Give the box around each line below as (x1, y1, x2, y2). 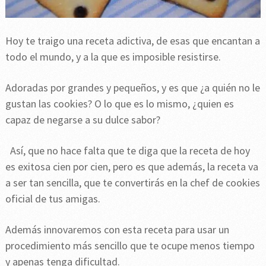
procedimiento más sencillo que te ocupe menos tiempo (5, 239, 255, 253)
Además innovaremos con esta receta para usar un (5, 223, 229, 237)
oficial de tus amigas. (5, 192, 100, 206)
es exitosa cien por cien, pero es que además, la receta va (5, 160, 258, 174)
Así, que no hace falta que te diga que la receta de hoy (9, 144, 250, 158)
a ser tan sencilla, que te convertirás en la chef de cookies (5, 176, 260, 190)
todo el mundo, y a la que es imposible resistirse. (5, 50, 221, 64)
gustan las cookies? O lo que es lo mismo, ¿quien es (5, 97, 234, 111)
